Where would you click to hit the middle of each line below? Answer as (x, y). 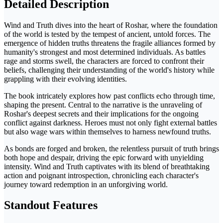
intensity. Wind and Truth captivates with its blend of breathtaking (107, 166)
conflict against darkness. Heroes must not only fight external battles (111, 122)
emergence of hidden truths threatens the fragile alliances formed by (110, 43)
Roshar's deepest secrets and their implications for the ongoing (101, 113)
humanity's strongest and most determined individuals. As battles (105, 52)
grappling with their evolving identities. (65, 79)
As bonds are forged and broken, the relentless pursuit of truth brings (111, 148)
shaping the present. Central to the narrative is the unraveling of (103, 105)
